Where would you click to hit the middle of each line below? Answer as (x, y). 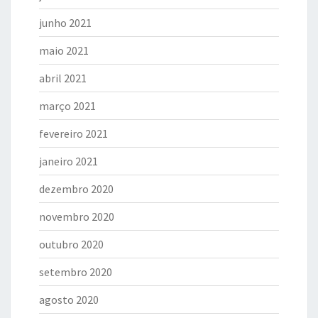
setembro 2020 (76, 272)
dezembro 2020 (76, 188)
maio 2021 (64, 50)
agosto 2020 (69, 299)
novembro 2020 (77, 216)
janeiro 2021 (68, 161)
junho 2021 (65, 22)
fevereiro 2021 (73, 133)
